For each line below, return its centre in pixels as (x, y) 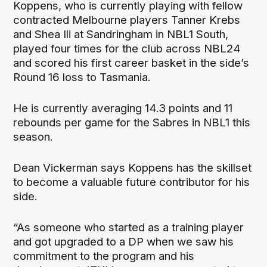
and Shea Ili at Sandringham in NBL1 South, (121, 34)
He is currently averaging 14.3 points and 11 (123, 108)
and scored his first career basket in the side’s (131, 63)
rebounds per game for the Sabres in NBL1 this (132, 122)
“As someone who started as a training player (129, 227)
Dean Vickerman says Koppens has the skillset (133, 167)
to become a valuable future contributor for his (132, 182)
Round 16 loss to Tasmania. (82, 77)
